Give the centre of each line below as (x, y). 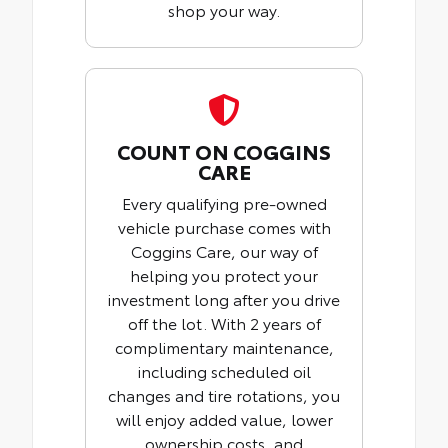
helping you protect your (224, 275)
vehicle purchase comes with (224, 227)
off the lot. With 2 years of (224, 323)
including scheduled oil (224, 371)
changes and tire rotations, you (224, 395)
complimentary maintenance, (224, 347)
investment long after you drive (224, 299)
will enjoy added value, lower (224, 419)
